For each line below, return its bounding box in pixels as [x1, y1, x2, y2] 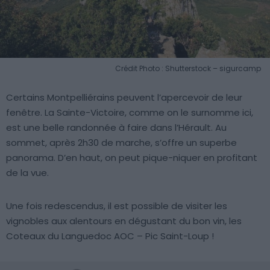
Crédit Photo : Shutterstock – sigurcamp [115, 63, 261, 74]
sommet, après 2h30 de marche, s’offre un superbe [6, 136, 237, 149]
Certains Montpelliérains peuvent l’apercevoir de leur [6, 91, 242, 104]
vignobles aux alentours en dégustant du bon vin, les [6, 215, 242, 228]
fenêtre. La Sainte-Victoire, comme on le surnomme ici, [6, 106, 253, 119]
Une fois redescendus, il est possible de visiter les [6, 199, 227, 213]
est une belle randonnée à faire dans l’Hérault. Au [6, 121, 227, 134]
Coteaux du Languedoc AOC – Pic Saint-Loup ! [6, 230, 214, 243]
